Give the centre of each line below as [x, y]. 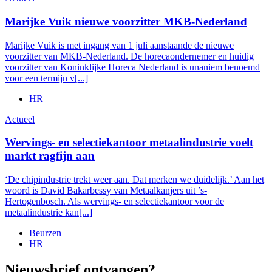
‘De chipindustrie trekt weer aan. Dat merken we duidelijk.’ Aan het [134, 179]
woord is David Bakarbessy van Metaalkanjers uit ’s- [106, 190]
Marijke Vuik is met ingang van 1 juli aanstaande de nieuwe [119, 45]
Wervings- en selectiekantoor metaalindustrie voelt [129, 143]
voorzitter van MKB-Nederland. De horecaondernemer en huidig [129, 56]
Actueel [20, 119]
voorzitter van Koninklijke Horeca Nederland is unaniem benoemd [132, 67]
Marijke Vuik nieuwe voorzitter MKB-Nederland [126, 21]
